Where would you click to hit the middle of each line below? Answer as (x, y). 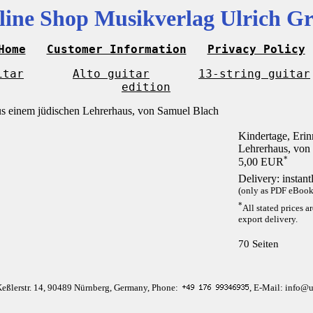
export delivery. (268, 219)
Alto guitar (111, 74)
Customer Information (116, 49)
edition (146, 87)
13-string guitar (254, 74)
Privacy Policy (256, 49)
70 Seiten (259, 243)
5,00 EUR (261, 162)
